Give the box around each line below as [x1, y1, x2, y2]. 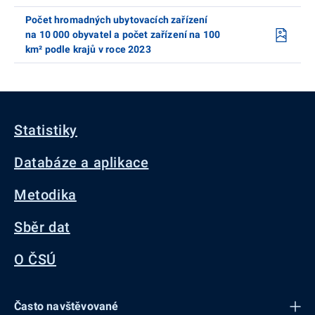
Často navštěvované [14, 300, 119, 314]
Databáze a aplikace [14, 154, 149, 172]
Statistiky [14, 122, 77, 139]
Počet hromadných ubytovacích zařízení [25, 14, 208, 26]
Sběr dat [14, 219, 70, 236]
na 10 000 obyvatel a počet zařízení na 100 [25, 29, 221, 41]
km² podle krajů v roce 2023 [25, 44, 151, 56]
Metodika [14, 186, 77, 204]
